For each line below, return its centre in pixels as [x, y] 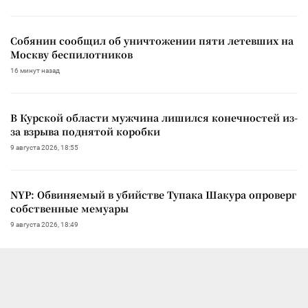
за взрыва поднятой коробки [85, 131]
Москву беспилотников [71, 54]
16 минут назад [35, 70]
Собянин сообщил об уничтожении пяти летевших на [152, 40]
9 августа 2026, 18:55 [44, 147]
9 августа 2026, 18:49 [44, 224]
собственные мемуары [69, 208]
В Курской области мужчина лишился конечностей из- [154, 117]
